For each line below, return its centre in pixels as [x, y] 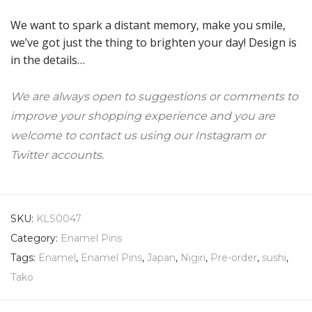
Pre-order [234, 258]
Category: [36, 239]
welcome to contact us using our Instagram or [138, 136]
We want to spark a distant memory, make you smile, [148, 25]
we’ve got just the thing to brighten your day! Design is [154, 43]
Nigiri [193, 258]
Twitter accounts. [57, 155]
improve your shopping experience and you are [143, 116]
